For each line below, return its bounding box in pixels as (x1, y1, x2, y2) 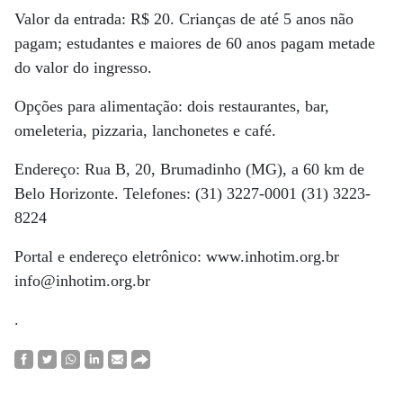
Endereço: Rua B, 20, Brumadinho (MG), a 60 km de (14, 160, 364, 178)
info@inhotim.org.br (14, 272, 150, 290)
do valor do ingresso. (14, 58, 152, 76)
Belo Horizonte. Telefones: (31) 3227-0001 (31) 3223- (14, 184, 371, 202)
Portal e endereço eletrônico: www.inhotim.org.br (14, 247, 339, 265)
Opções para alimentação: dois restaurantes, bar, (14, 97, 329, 115)
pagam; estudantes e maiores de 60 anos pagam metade (14, 34, 375, 52)
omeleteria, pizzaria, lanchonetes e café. (14, 121, 276, 139)
